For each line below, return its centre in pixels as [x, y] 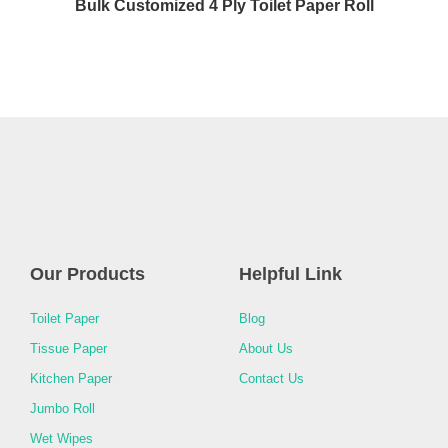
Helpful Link [290, 274]
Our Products [87, 274]
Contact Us [271, 379]
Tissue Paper [68, 349]
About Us [266, 349]
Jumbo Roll [62, 409]
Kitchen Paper [71, 379]
